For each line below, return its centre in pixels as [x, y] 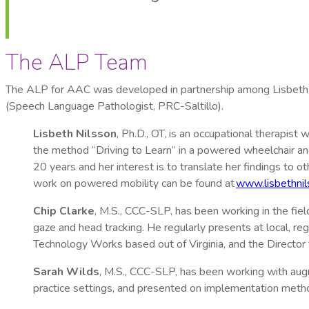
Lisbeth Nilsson [75, 134]
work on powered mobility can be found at [134, 184]
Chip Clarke [64, 211]
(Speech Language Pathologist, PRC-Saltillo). [114, 107]
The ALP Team [77, 63]
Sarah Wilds [66, 272]
